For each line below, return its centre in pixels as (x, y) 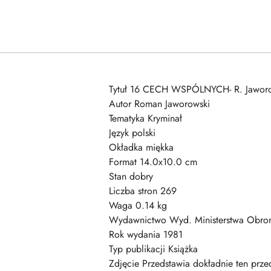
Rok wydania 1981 (146, 234)
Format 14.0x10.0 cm (153, 162)
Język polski (132, 133)
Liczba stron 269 (143, 191)
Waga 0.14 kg (138, 205)
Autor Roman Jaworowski (159, 104)
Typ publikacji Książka (153, 249)
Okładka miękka (141, 147)
